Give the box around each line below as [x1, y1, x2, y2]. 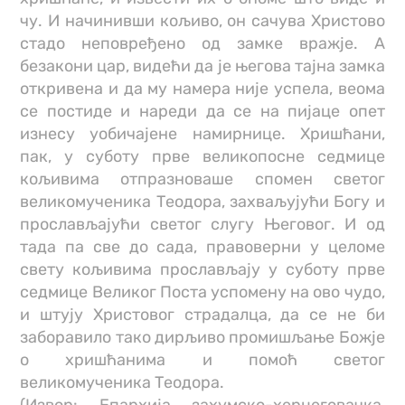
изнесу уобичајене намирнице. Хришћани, [20, 123, 385, 144]
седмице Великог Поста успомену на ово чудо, [20, 281, 385, 302]
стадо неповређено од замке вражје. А [20, 33, 385, 53]
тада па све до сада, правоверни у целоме [20, 236, 385, 257]
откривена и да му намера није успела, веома [20, 78, 385, 99]
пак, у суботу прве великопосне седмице [20, 146, 385, 166]
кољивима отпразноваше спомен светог [20, 168, 385, 189]
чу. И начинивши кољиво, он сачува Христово [20, 10, 385, 31]
